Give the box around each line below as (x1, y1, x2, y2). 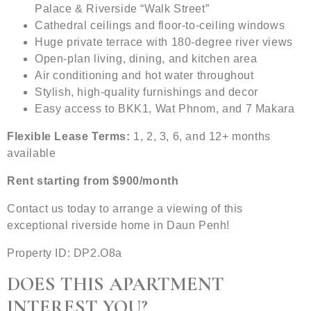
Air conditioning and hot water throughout (35, 69, 254, 82)
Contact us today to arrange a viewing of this (7, 203, 244, 215)
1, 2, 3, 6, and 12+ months (130, 131, 271, 143)
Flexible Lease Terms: (7, 131, 131, 143)
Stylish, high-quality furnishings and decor (35, 86, 258, 99)
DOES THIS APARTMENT (7, 272, 224, 296)
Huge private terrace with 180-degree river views (35, 36, 293, 49)
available (7, 147, 56, 160)
